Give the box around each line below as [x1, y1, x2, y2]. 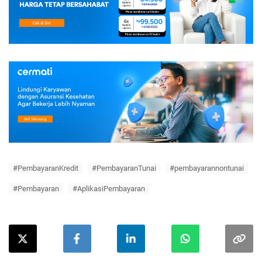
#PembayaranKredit [13, 164, 78, 173]
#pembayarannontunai [170, 164, 244, 173]
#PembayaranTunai [92, 164, 156, 173]
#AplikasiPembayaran [73, 184, 145, 194]
